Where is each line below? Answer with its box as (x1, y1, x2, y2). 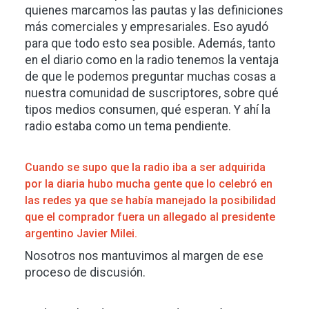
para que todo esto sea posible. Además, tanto (25, 37, 275, 50)
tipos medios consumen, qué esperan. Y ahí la (25, 103, 270, 117)
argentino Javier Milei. (25, 227, 137, 240)
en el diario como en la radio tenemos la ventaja (25, 53, 279, 67)
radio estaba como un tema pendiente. (25, 119, 231, 133)
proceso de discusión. (25, 266, 148, 279)
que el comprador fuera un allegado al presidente (25, 210, 275, 223)
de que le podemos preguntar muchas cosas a (25, 70, 276, 83)
